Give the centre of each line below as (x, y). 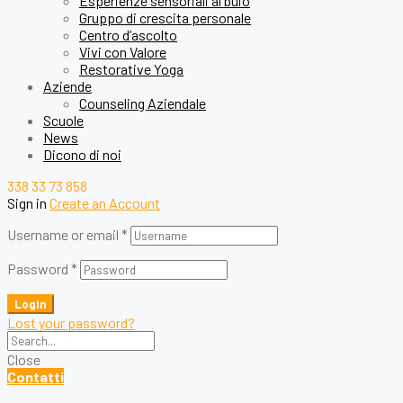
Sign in (27, 203)
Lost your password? (71, 322)
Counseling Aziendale (143, 103)
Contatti (36, 376)
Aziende (67, 86)
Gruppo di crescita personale (165, 18)
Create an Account (105, 203)
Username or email (64, 234)
